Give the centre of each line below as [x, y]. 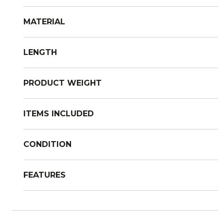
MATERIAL [44, 22]
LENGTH [40, 52]
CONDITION [47, 144]
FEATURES [45, 175]
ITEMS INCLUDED [59, 114]
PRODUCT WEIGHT [63, 83]
